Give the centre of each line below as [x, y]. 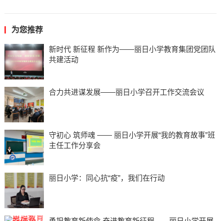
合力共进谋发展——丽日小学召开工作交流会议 [126, 92]
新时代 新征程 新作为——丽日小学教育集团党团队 [132, 49]
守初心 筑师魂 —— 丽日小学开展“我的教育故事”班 [132, 135]
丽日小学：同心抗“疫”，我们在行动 [107, 178]
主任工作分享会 [74, 145]
